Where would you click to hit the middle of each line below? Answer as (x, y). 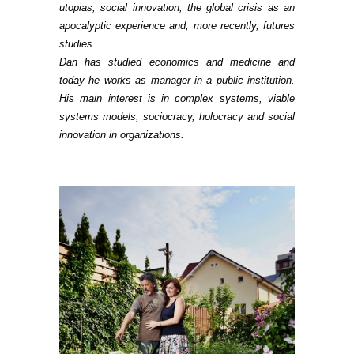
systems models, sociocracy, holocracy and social (177, 117)
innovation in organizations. (122, 135)
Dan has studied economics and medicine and (177, 62)
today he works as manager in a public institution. (177, 81)
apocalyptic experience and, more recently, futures (177, 26)
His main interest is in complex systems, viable (177, 99)
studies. (77, 44)
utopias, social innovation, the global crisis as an (177, 8)
